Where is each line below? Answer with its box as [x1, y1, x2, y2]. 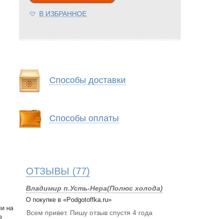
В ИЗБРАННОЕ [39, 10, 87, 18]
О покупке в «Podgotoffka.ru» [26, 196, 111, 204]
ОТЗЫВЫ [26, 166, 69, 177]
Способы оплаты [49, 113, 119, 124]
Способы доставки [49, 75, 126, 86]
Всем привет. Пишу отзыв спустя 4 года [26, 209, 153, 217]
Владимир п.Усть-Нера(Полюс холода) [26, 184, 163, 193]
